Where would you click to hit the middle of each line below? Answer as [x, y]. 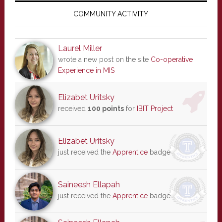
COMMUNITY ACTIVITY [111, 14]
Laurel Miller [80, 48]
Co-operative [171, 59]
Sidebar [32, 17]
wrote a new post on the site [104, 59]
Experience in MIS [86, 70]
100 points [106, 109]
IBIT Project [155, 109]
